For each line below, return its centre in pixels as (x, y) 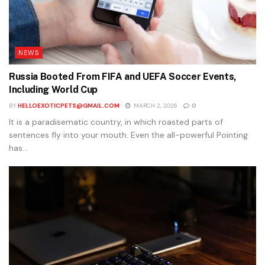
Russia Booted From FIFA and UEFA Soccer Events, (123, 77)
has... (18, 148)
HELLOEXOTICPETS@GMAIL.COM (69, 106)
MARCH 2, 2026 (155, 106)
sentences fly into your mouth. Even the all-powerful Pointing (128, 135)
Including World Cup (53, 90)
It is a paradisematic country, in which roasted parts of (116, 122)
